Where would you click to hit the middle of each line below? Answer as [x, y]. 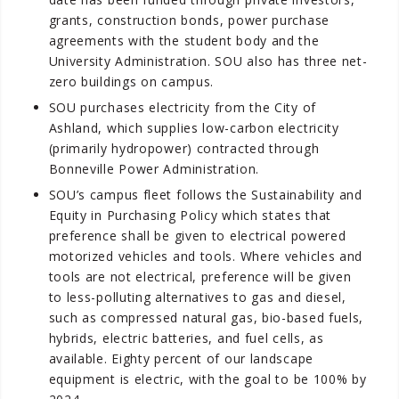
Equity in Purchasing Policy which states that [190, 215]
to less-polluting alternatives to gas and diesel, [197, 297]
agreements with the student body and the [184, 40]
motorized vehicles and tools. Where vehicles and [206, 256]
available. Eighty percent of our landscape [181, 358]
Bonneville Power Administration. [154, 168]
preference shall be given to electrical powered [197, 235]
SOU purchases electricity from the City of [182, 107]
